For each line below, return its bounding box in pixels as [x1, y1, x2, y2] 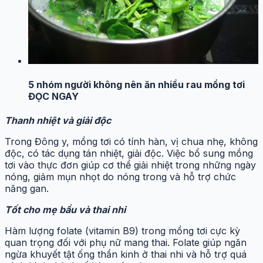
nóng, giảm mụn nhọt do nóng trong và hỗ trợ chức [5, 171, 236, 183]
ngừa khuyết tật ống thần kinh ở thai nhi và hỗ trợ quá [5, 248, 247, 261]
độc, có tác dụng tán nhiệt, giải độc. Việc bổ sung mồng [5, 147, 253, 160]
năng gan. [5, 183, 49, 195]
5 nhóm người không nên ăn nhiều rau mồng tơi [28, 79, 245, 91]
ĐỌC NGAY [28, 90, 79, 103]
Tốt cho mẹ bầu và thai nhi [5, 204, 126, 216]
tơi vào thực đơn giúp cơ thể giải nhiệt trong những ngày [5, 159, 256, 171]
